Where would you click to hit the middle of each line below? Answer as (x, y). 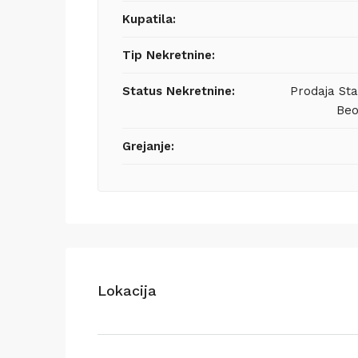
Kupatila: (149, 19)
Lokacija (127, 291)
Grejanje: (148, 146)
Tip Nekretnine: (169, 55)
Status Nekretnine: (179, 91)
